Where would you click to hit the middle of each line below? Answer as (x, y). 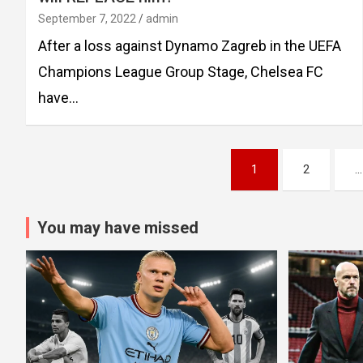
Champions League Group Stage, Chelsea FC (181, 71)
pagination (86, 197)
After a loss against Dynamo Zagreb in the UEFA (190, 45)
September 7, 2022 (87, 18)
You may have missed (118, 227)
